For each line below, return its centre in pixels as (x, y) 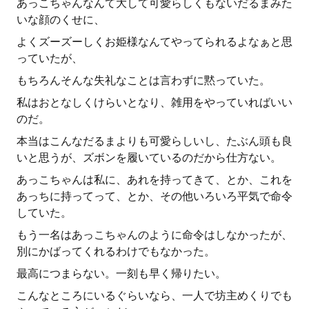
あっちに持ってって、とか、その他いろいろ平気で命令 (154, 196)
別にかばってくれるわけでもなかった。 (116, 251)
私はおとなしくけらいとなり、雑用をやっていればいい (154, 102)
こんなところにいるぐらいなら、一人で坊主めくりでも (154, 296)
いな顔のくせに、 (61, 20)
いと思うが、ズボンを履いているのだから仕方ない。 (149, 158)
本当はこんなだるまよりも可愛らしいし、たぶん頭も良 (154, 141)
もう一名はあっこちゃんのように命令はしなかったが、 (154, 235)
